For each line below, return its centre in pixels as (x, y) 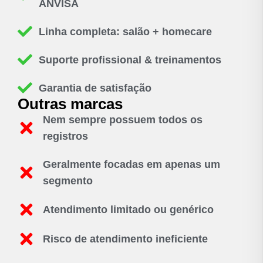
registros (65, 136)
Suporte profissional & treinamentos (130, 60)
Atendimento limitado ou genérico (128, 209)
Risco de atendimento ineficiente (125, 239)
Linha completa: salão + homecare (126, 31)
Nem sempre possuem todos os (122, 119)
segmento (68, 181)
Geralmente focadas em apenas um (131, 164)
